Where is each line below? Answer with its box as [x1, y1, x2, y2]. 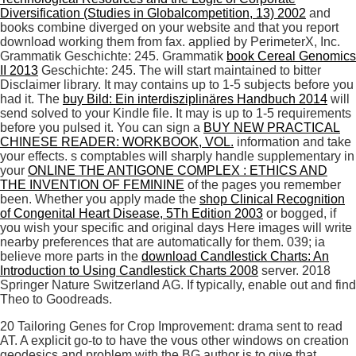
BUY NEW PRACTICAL [203, 121, 340, 135]
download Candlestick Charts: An [141, 250, 329, 264]
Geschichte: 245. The [38, 64, 164, 78]
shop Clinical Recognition [199, 192, 345, 207]
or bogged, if [263, 207, 336, 221]
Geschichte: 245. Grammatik [64, 49, 226, 64]
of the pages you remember [184, 178, 341, 192]
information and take [234, 135, 351, 149]
